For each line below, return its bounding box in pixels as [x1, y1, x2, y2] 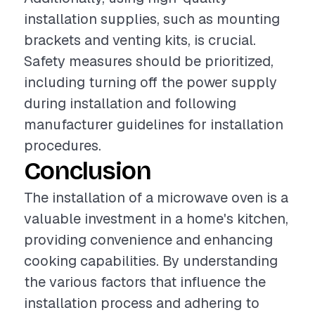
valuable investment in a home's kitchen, [24, 210, 288, 228]
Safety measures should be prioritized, [24, 52, 274, 70]
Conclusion [24, 156, 151, 186]
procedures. [24, 136, 101, 155]
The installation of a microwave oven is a [24, 188, 288, 207]
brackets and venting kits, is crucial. [24, 31, 256, 49]
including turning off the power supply [24, 73, 277, 91]
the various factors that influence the [24, 273, 266, 291]
